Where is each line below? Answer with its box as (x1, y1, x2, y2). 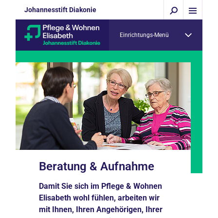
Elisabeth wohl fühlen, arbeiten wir (39, 193, 160, 202)
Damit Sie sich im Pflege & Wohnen (39, 182, 162, 191)
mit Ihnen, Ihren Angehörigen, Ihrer (39, 205, 163, 214)
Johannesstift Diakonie (24, 6, 96, 14)
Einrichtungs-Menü (120, 32, 169, 38)
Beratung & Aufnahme (39, 160, 154, 173)
